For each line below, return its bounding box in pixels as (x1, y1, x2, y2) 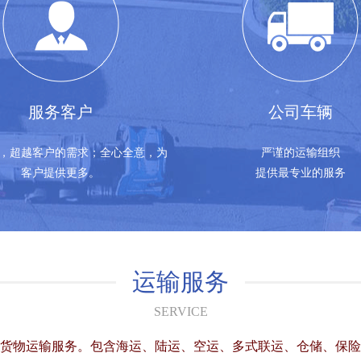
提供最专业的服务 (255, 167, 346, 179)
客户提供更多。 (21, 167, 101, 179)
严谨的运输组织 (260, 147, 340, 159)
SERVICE (153, 305, 208, 318)
